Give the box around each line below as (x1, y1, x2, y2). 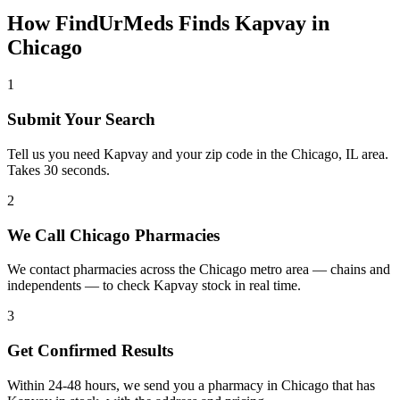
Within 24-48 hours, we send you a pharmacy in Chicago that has (7, 377, 375, 393)
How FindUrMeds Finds (7, 11, 235, 35)
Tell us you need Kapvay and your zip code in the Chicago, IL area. (7, 146, 388, 162)
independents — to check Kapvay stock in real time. (7, 278, 301, 294)
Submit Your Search (7, 110, 155, 129)
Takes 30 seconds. (7, 162, 110, 178)
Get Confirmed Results (7, 341, 173, 361)
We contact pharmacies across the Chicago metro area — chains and (7, 262, 390, 278)
